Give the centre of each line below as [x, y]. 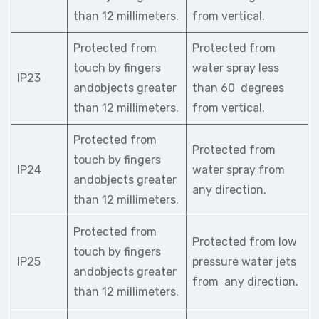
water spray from [239, 170]
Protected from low [245, 242]
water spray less [236, 68]
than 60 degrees [238, 88]
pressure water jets [244, 262]
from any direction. [245, 282]
